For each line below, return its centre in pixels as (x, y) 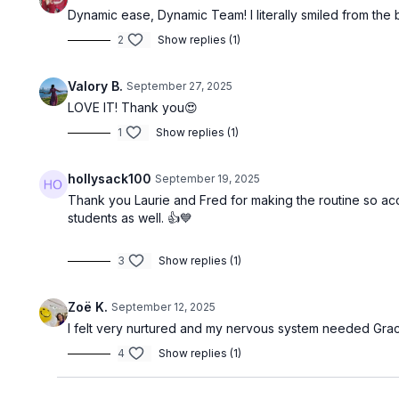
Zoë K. (88, 307)
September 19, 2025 (208, 179)
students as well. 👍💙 (132, 218)
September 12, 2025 (164, 307)
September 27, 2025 (180, 86)
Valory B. (96, 86)
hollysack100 (110, 179)
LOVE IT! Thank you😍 (133, 107)
